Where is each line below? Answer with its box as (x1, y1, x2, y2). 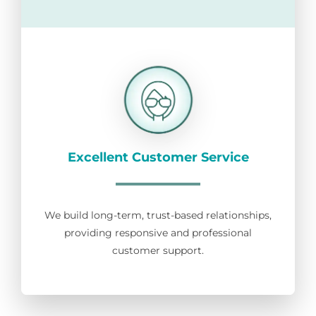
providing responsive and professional (64, 226, 252, 240)
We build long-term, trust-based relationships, (44, 209, 272, 222)
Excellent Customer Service (67, 150, 249, 166)
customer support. (112, 244, 204, 257)
